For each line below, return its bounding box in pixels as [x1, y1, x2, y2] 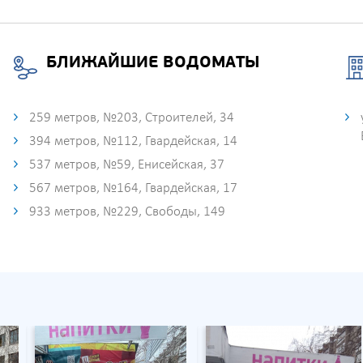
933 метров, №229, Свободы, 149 [29, 205, 226, 219]
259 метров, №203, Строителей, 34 [29, 111, 235, 125]
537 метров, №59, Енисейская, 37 [29, 158, 225, 172]
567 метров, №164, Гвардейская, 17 [29, 181, 238, 195]
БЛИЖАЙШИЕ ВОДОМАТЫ [46, 55, 260, 71]
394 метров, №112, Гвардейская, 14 [29, 135, 238, 148]
